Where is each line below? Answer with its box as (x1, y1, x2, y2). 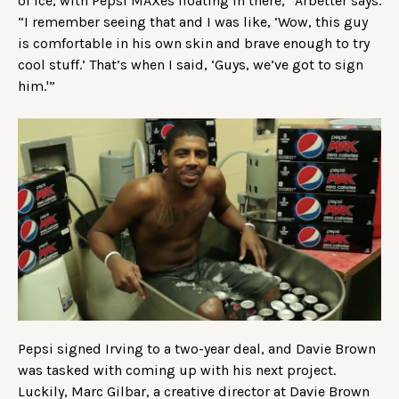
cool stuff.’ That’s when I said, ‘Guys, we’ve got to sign (18, 56, 363, 74)
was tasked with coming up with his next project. (18, 362, 336, 379)
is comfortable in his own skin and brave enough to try (18, 35, 370, 53)
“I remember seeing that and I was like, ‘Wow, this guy (18, 13, 368, 31)
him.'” (18, 77, 59, 95)
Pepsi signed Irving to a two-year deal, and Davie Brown (18, 340, 376, 358)
